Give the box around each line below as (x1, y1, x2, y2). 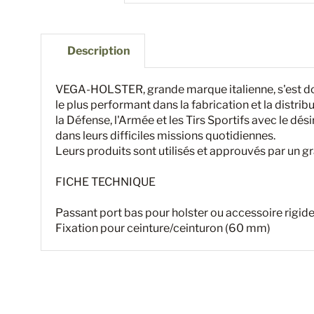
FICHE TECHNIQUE (55, 175, 156, 189)
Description (67, 43, 130, 57)
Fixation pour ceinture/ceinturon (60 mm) (55, 221, 271, 235)
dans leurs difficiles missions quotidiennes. (55, 128, 275, 142)
